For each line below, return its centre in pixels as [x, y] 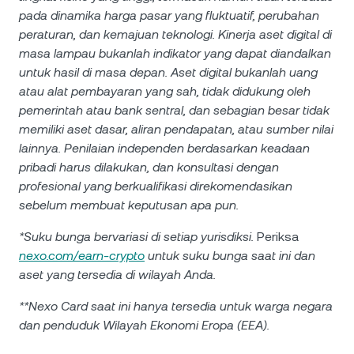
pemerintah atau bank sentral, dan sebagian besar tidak [174, 110]
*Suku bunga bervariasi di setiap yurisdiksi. [136, 237]
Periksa [276, 237]
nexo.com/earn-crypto [82, 256]
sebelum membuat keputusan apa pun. [129, 205]
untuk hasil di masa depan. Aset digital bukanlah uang [168, 72]
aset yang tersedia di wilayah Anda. [117, 275]
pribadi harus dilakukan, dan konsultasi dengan [149, 167]
